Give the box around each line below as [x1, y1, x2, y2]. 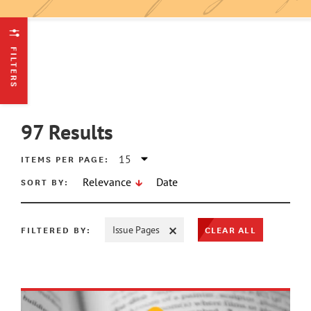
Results [49, 117, 113, 145]
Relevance [83, 174, 135, 189]
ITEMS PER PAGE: [21, 151, 110, 165]
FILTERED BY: [21, 223, 92, 237]
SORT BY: [21, 174, 69, 188]
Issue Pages [112, 223, 160, 236]
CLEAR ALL [204, 222, 256, 236]
